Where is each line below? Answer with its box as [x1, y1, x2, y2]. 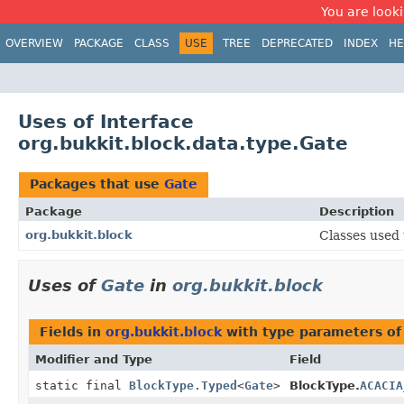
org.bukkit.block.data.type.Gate [18, 132, 348, 154]
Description [319, 204, 394, 218]
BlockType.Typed [129, 378, 237, 392]
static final [35, 378, 129, 392]
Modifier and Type [35, 352, 152, 366]
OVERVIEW [5, 37, 63, 50]
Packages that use [30, 176, 164, 191]
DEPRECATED [262, 37, 333, 50]
